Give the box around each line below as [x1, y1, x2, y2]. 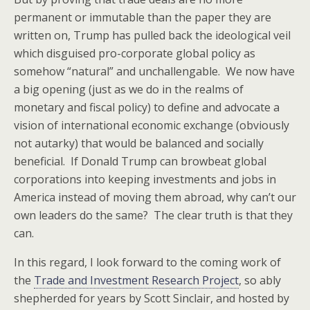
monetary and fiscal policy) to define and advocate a [14, 100, 280, 115]
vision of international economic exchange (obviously [14, 118, 289, 133]
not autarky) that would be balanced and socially [14, 136, 264, 151]
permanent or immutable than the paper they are [14, 10, 271, 25]
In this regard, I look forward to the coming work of [14, 255, 281, 270]
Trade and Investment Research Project [34, 273, 239, 288]
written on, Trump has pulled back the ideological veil [14, 28, 291, 43]
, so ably [239, 273, 281, 288]
